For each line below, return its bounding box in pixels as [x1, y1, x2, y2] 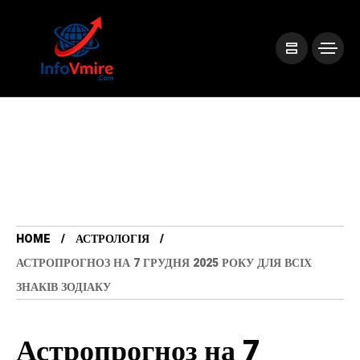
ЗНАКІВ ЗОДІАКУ [16, 279, 111, 296]
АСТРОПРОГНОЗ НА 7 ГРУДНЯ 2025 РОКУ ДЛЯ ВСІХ [16, 255, 312, 272]
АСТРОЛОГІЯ [76, 231, 149, 247]
